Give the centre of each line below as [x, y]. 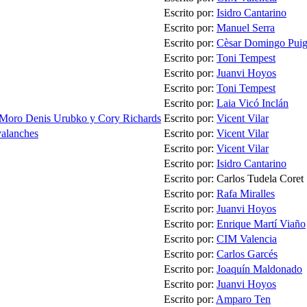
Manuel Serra [246, 28]
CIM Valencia [247, 239]
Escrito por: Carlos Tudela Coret [234, 179]
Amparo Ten [243, 299]
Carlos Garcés [247, 254]
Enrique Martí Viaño [261, 224]
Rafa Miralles [246, 194]
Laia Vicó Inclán [253, 103]
